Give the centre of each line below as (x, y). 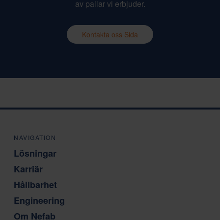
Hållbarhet (35, 185)
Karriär (28, 169)
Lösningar (35, 153)
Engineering (39, 201)
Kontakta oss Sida (110, 35)
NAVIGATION (35, 137)
